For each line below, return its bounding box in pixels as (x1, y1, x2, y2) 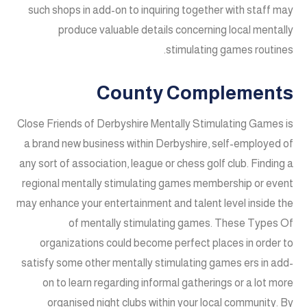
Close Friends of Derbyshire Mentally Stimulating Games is (17, 117, 293, 130)
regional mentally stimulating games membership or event (22, 177, 293, 189)
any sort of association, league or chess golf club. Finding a (19, 157, 293, 169)
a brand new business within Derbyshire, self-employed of (24, 137, 293, 149)
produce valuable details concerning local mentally (58, 24, 293, 36)
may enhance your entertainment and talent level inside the (16, 197, 293, 209)
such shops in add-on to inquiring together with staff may (28, 4, 293, 16)
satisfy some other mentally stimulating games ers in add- (21, 256, 293, 269)
